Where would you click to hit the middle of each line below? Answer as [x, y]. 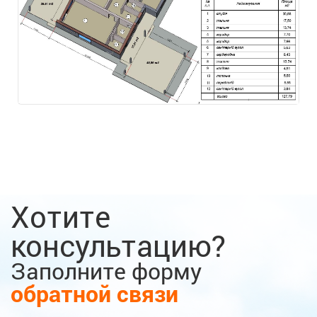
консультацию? [118, 246]
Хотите [60, 217]
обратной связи [94, 294]
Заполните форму [106, 271]
